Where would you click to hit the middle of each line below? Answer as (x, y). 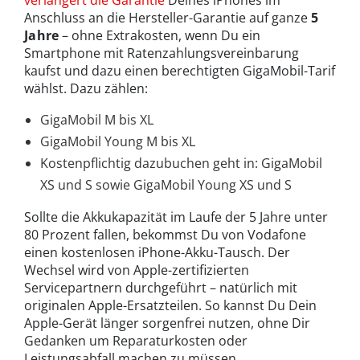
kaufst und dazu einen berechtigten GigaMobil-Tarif (180, 70)
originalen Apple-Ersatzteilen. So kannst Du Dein (170, 305)
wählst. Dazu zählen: (86, 88)
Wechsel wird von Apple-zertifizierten (137, 270)
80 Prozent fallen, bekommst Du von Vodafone (165, 234)
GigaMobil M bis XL (97, 119)
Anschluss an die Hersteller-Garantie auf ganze (166, 17)
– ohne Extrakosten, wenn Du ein (160, 35)
